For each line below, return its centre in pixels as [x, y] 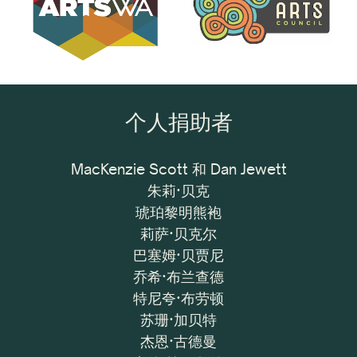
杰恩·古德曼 [178, 341]
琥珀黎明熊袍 [178, 212]
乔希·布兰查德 [178, 276]
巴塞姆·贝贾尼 [178, 255]
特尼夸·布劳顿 [178, 298]
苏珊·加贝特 [178, 319]
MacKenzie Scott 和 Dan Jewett [178, 169]
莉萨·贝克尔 [178, 233]
